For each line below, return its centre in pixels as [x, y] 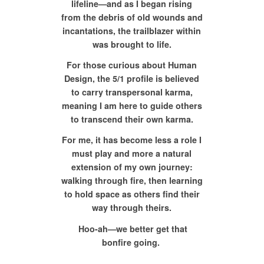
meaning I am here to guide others [132, 106]
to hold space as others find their [132, 194]
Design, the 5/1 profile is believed [132, 79]
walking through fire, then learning [132, 181]
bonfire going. [132, 242]
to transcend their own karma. [132, 119]
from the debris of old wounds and [132, 17]
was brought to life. [132, 44]
